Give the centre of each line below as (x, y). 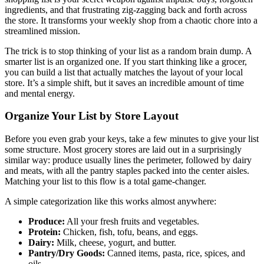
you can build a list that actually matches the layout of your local (124, 72)
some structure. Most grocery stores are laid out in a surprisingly (123, 150)
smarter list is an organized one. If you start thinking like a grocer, (126, 61)
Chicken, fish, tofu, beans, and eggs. (129, 232)
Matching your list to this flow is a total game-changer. (105, 181)
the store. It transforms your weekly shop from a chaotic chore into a (131, 20)
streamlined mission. (42, 31)
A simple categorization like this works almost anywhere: (110, 202)
